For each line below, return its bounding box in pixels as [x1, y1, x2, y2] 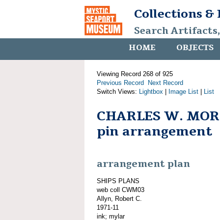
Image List [168, 88, 198, 95]
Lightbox [139, 88, 163, 95]
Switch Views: [97, 88, 139, 95]
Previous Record [97, 79, 144, 86]
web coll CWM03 [97, 186, 144, 193]
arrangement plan [97, 158, 190, 171]
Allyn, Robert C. [97, 194, 142, 202]
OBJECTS [176, 42, 214, 53]
